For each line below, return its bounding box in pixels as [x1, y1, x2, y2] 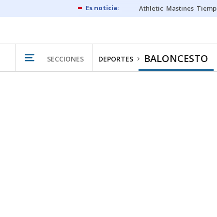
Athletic [139, 4, 163, 13]
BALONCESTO [144, 52, 208, 65]
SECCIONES [47, 54, 84, 63]
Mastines [166, 4, 194, 13]
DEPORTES [98, 54, 133, 63]
